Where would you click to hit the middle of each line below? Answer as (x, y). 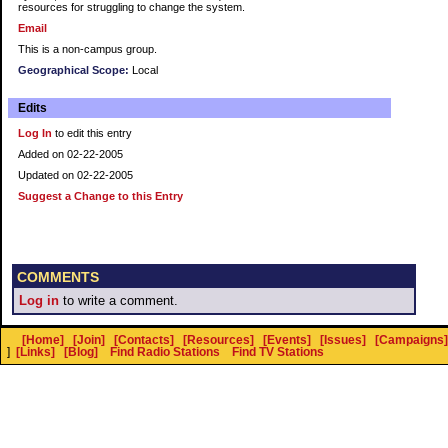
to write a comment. (118, 300)
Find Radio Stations (165, 352)
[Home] (43, 340)
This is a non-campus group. (87, 49)
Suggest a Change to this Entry (100, 196)
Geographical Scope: (73, 70)
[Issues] (343, 340)
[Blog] (81, 352)
